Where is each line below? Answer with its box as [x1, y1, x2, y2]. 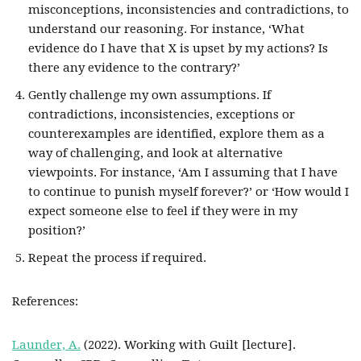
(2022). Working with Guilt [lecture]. [81, 338, 296, 352]
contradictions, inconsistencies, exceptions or [28, 107, 295, 122]
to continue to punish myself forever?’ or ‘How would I [28, 185, 349, 199]
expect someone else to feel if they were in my [28, 204, 297, 218]
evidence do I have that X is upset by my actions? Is [28, 41, 328, 56]
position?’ [28, 223, 85, 238]
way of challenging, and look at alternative [28, 146, 283, 160]
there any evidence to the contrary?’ [28, 60, 240, 75]
